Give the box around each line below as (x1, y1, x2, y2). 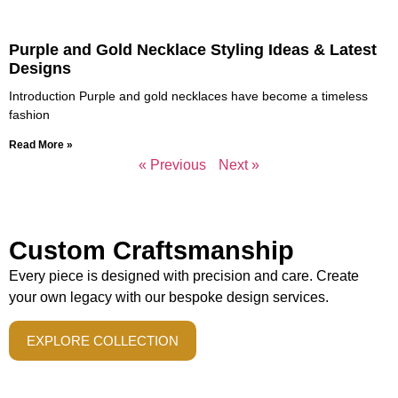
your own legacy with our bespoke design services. (9, 289, 329, 305)
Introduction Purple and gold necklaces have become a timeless (9, 88, 368, 103)
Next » (219, 156, 259, 172)
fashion (9, 107, 50, 122)
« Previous (139, 156, 206, 172)
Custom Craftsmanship (9, 235, 294, 265)
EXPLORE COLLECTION (27, 333, 179, 349)
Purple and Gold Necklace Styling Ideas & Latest (9, 40, 377, 59)
